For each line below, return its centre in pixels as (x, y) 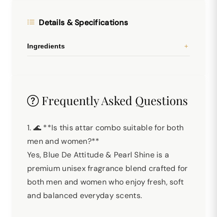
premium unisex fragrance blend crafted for (108, 168)
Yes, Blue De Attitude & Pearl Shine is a (98, 155)
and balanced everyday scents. (85, 195)
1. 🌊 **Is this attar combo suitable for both (106, 128)
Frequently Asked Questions (113, 100)
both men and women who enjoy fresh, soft (106, 182)
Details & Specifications (84, 23)
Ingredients (46, 46)
